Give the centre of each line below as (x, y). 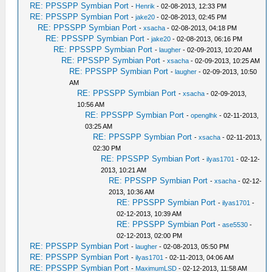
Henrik (145, 6)
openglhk (204, 116)
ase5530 (235, 225)
